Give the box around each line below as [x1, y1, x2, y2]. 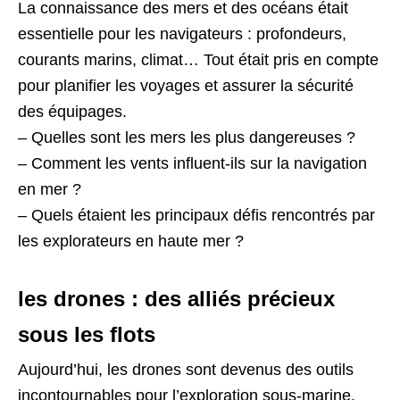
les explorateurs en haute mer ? [18, 231, 244, 250]
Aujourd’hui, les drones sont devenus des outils [18, 360, 354, 379]
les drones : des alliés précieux [18, 286, 335, 311]
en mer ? [18, 179, 81, 198]
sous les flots [18, 321, 155, 346]
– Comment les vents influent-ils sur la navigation [18, 154, 367, 172]
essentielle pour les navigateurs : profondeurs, [18, 24, 346, 43]
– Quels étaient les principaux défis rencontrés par [18, 205, 375, 224]
